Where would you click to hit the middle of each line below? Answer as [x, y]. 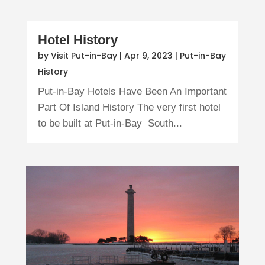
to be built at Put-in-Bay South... [110, 123]
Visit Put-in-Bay [84, 55]
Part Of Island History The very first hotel [129, 107]
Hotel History [77, 40]
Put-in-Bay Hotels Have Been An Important [132, 91]
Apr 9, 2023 [148, 55]
